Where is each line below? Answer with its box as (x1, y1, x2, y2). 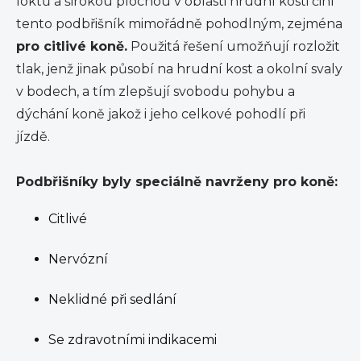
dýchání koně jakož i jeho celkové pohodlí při (16, 106, 305, 122)
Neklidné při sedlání (48, 292, 180, 307)
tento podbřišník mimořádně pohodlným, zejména (16, 16, 342, 31)
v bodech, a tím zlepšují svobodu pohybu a (16, 84, 295, 99)
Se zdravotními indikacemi (48, 332, 220, 347)
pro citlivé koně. (16, 39, 127, 54)
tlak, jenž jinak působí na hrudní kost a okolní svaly (16, 61, 342, 77)
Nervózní (48, 251, 111, 267)
